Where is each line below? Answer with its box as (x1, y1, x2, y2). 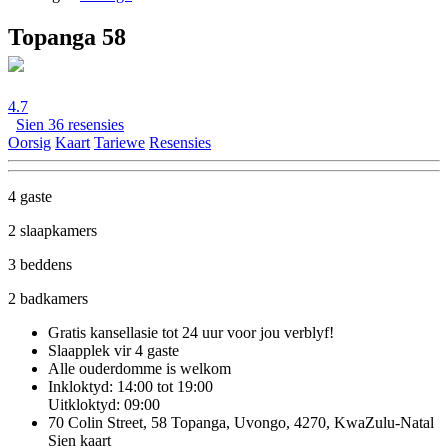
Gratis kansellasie (48, 323, 158, 341)
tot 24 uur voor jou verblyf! (158, 323, 334, 341)
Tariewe (94, 133, 145, 151)
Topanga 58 (8, 23, 126, 50)
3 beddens (8, 255, 72, 273)
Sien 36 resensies (16, 115, 124, 133)
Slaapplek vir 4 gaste (48, 341, 179, 359)
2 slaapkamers (8, 221, 97, 239)
